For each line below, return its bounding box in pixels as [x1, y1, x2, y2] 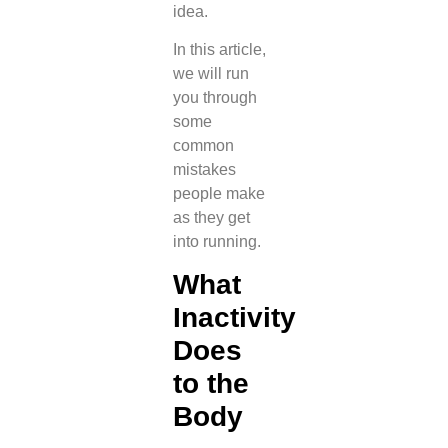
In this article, [172, 40, 266, 58]
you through [172, 88, 257, 106]
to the [172, 368, 249, 400]
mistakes [172, 160, 236, 178]
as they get [172, 208, 250, 226]
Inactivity [172, 302, 296, 334]
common [172, 136, 234, 154]
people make [172, 184, 265, 202]
